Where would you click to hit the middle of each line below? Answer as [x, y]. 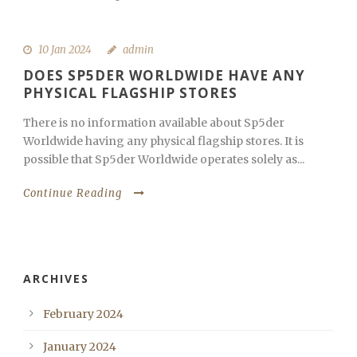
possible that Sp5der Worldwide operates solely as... [164, 159]
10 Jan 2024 [65, 49]
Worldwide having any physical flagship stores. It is [163, 141]
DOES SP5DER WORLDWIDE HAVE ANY [164, 75]
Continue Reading [73, 193]
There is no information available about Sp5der [154, 122]
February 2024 [83, 314]
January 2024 [80, 346]
